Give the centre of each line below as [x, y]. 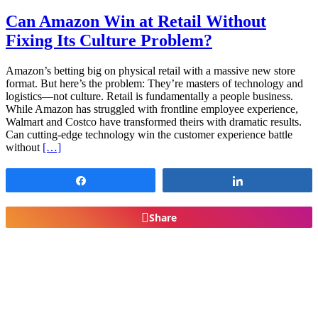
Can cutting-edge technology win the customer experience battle [149, 135]
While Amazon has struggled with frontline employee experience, [152, 109]
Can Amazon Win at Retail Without [136, 22]
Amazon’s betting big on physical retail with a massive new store [150, 71]
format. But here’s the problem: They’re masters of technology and [154, 84]
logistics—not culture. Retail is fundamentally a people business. [149, 97]
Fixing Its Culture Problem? [109, 41]
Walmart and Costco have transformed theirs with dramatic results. [154, 122]
